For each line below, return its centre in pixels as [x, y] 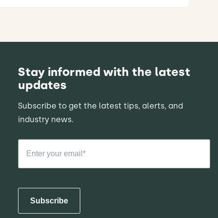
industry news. [45, 120]
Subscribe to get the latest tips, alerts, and [100, 106]
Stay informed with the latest [104, 72]
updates [44, 85]
